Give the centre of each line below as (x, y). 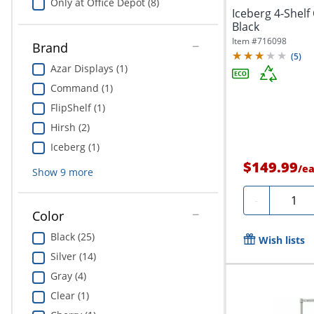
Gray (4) (68, 276)
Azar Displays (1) (89, 68)
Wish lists (281, 240)
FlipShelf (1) (77, 107)
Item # (244, 41)
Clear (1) (69, 296)
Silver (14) (73, 257)
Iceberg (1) (75, 146)
